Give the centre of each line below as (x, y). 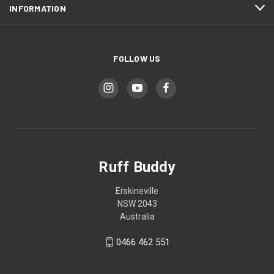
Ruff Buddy (137, 167)
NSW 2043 (137, 203)
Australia (137, 216)
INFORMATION (38, 8)
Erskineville (137, 191)
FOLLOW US (137, 58)
